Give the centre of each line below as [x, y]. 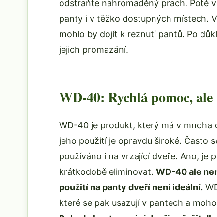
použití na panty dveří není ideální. [131, 187]
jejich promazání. [94, 50]
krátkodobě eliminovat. [108, 172]
